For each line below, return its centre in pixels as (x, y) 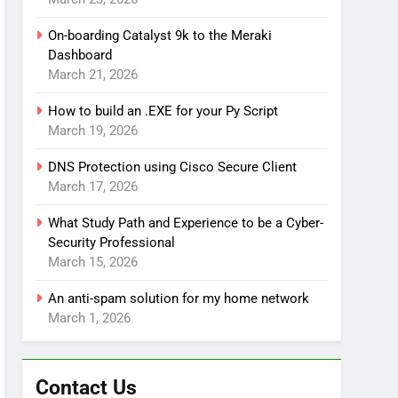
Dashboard (80, 55)
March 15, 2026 (93, 262)
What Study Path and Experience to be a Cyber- (186, 223)
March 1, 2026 (90, 318)
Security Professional (112, 243)
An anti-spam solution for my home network (179, 298)
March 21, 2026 (93, 75)
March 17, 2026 (93, 187)
